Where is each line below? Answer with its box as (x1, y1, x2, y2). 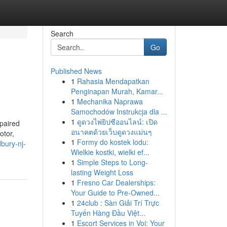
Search (50, 28, 73, 39)
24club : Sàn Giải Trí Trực (77, 198, 159, 208)
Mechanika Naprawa (77, 96, 143, 106)
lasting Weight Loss (70, 167, 133, 177)
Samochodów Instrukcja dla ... (70, 106, 167, 117)
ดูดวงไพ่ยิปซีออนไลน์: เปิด (77, 117, 158, 127)
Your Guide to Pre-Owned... (70, 187, 160, 198)
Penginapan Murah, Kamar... (70, 86, 163, 96)
